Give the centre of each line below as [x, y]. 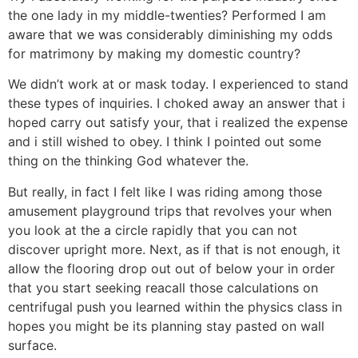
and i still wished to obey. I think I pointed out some [165, 142]
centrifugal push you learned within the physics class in [175, 306]
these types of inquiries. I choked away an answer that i [177, 103]
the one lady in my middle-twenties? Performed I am [167, 16]
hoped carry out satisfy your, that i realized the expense [178, 123]
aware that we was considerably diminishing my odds [170, 35]
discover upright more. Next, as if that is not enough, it [174, 249]
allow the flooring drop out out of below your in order [171, 268]
